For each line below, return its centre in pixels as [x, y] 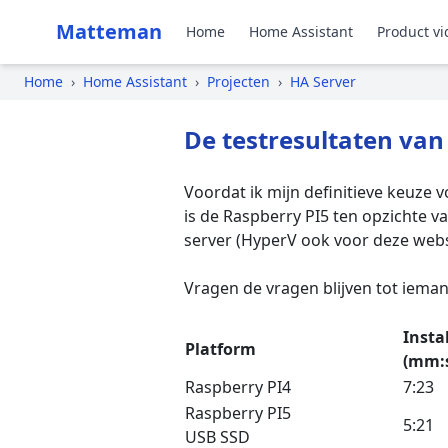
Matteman [109, 31]
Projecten [238, 81]
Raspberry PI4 [238, 387]
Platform [220, 349]
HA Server [323, 81]
